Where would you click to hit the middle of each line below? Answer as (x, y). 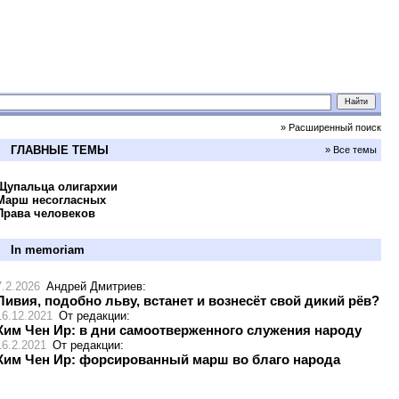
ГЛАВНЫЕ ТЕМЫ (60, 150)
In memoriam (48, 250)
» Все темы (351, 150)
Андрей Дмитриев (94, 286)
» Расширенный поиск (331, 127)
